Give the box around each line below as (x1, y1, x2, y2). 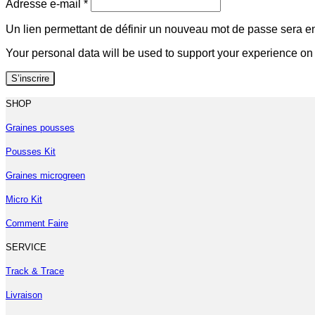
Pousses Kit (6, 146, 56, 157)
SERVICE (6, 241, 46, 252)
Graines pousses (6, 122, 75, 133)
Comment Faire (6, 217, 68, 229)
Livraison (6, 289, 42, 300)
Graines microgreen (6, 169, 85, 181)
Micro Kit (6, 193, 42, 205)
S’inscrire (11, 72, 49, 84)
